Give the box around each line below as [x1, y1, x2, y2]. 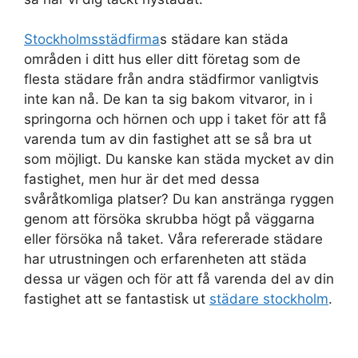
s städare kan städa [160, 31, 288, 48]
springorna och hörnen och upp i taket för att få [24, 111, 327, 128]
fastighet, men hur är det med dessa [24, 171, 260, 188]
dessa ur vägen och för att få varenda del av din [24, 271, 334, 288]
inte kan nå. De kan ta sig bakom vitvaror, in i [24, 91, 312, 108]
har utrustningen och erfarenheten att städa [24, 251, 307, 268]
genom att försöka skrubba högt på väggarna [24, 211, 315, 228]
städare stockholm [209, 291, 328, 308]
